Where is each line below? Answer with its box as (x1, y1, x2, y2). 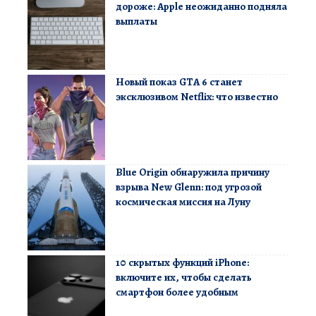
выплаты (116, 13, 157, 28)
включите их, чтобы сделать (116, 269, 252, 284)
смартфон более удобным (116, 284, 238, 299)
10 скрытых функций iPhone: (116, 255, 249, 269)
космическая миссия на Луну (116, 194, 250, 209)
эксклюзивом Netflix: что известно (116, 89, 278, 104)
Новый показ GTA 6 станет (116, 74, 243, 89)
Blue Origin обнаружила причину (116, 164, 269, 179)
